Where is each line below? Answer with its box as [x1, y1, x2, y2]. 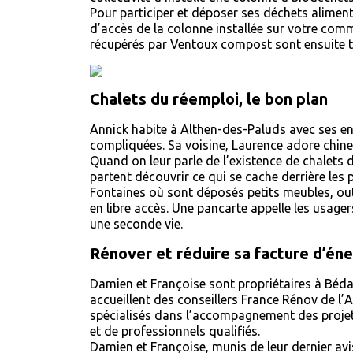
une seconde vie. [90, 217, 189, 231]
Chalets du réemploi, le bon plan [90, 90, 328, 108]
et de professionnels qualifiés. [90, 324, 263, 338]
